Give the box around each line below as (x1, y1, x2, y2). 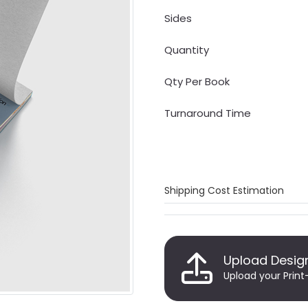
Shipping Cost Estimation (164, 183, 284, 197)
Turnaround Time (164, 105, 251, 120)
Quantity (164, 42, 209, 57)
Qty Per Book (164, 74, 230, 89)
